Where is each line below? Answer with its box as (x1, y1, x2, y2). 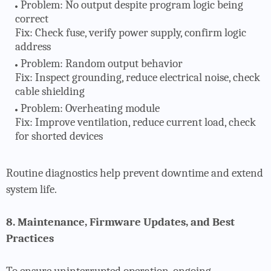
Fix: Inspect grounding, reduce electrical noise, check (15, 70, 260, 84)
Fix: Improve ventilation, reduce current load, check (15, 115, 256, 129)
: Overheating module (60, 101, 160, 115)
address (15, 39, 51, 53)
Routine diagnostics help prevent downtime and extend (6, 166, 263, 180)
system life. (6, 182, 57, 196)
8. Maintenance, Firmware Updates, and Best (6, 215, 235, 229)
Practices (6, 231, 54, 245)
